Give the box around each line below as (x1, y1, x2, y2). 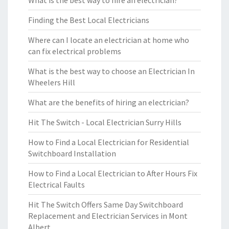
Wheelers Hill (28, 77, 75, 87)
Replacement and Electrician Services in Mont (28, 211, 188, 221)
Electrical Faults (28, 179, 85, 190)
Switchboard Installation (28, 148, 116, 158)
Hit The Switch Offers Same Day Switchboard (28, 199, 183, 210)
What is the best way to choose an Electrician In (28, 66, 195, 76)
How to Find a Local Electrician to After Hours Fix (28, 168, 197, 178)
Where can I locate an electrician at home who (28, 35, 189, 45)
